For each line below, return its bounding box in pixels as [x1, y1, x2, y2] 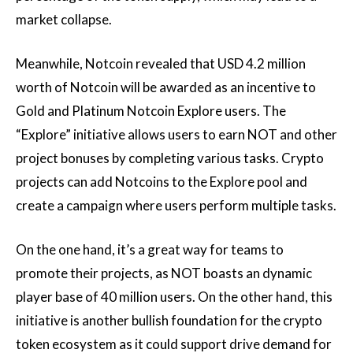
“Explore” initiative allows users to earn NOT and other [16, 126, 337, 143]
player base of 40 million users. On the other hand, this [16, 288, 333, 305]
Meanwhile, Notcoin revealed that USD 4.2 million [16, 55, 306, 72]
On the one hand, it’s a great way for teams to [16, 241, 284, 258]
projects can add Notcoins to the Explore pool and [16, 173, 307, 190]
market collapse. [16, 11, 112, 28]
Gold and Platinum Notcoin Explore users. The [16, 102, 286, 119]
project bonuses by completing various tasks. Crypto [16, 150, 324, 166]
